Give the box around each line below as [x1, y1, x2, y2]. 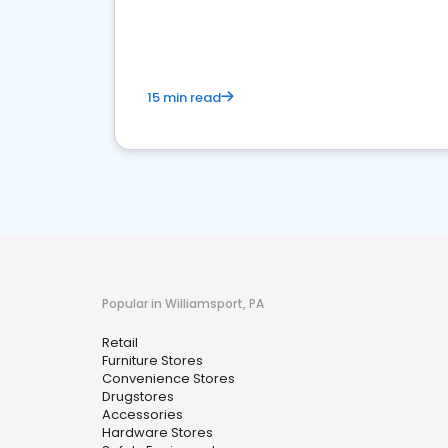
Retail [102, 333, 138, 352]
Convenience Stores [102, 369, 235, 388]
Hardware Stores [102, 423, 213, 442]
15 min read [147, 88, 221, 107]
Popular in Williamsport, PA [102, 295, 264, 312]
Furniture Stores [102, 351, 203, 370]
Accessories [102, 405, 183, 424]
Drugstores [102, 387, 174, 406]
